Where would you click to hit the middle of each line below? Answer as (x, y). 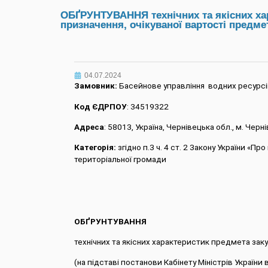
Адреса (89, 127)
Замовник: (95, 86)
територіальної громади (120, 160)
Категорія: (95, 148)
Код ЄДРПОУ (100, 106)
